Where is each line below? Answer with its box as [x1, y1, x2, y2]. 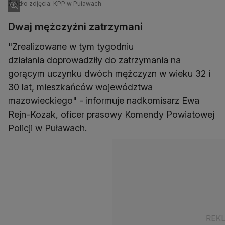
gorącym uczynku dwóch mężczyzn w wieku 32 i [8, 68, 210, 79]
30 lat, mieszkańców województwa [8, 82, 153, 93]
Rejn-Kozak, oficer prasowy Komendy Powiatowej [8, 109, 214, 120]
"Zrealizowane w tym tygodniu [8, 41, 134, 52]
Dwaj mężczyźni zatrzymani [8, 21, 143, 33]
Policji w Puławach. [8, 123, 87, 134]
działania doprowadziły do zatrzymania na [8, 55, 181, 66]
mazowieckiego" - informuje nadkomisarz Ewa [8, 95, 199, 106]
